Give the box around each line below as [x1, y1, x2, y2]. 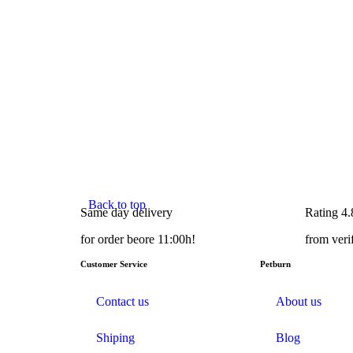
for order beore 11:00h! [80, 232, 195, 246]
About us [276, 294, 321, 308]
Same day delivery [80, 205, 173, 219]
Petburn [260, 258, 291, 269]
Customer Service [80, 258, 147, 269]
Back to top [88, 197, 146, 211]
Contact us [96, 294, 149, 308]
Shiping [96, 330, 135, 344]
